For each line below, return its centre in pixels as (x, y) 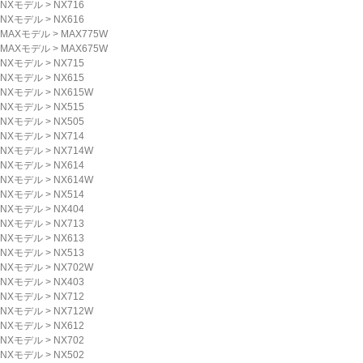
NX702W (73, 267)
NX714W (73, 151)
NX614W (73, 180)
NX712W (73, 311)
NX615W (73, 92)
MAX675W (84, 49)
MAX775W (84, 34)
